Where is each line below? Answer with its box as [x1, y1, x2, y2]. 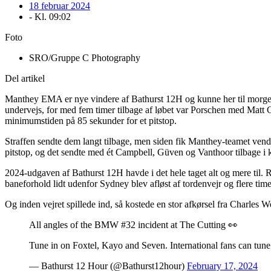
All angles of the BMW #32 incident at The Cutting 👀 [29, 220, 238, 230]
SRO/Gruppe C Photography [29, 53, 140, 64]
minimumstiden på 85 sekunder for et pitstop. [5, 116, 177, 126]
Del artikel [5, 73, 45, 84]
